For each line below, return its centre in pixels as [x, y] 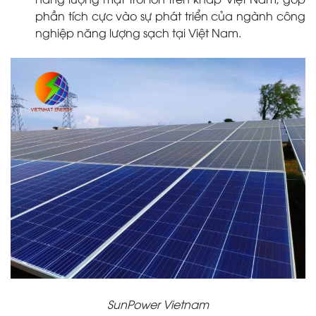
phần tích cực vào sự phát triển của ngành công [170, 15]
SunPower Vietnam [158, 304]
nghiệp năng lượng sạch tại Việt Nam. [138, 32]
